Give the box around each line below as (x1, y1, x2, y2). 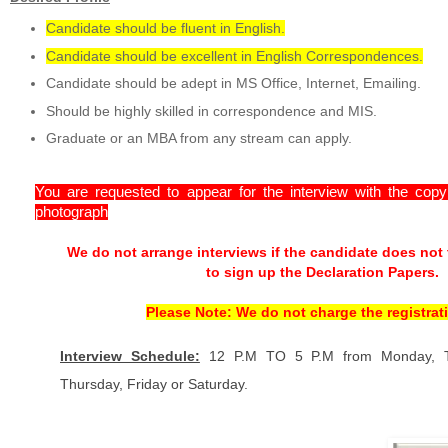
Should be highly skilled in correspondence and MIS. (46, 102, 378, 119)
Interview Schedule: (60, 347, 200, 364)
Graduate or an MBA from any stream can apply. (46, 130, 353, 147)
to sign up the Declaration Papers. (205, 263, 443, 280)
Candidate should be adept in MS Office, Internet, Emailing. (46, 75, 422, 92)
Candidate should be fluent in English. (46, 20, 286, 37)
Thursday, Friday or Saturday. (60, 375, 248, 392)
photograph (35, 203, 108, 220)
